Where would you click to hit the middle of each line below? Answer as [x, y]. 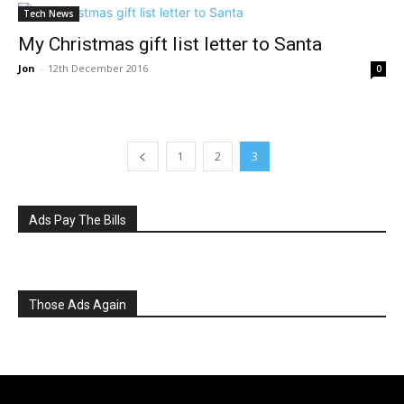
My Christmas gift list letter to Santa [170, 44]
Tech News [49, 13]
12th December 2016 [98, 68]
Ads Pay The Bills [78, 220]
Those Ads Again [78, 304]
